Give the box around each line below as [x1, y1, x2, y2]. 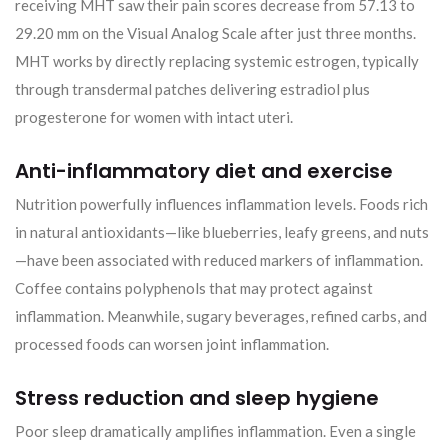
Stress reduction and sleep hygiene [15, 383, 379, 412]
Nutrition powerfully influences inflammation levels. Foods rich [15, 194, 428, 213]
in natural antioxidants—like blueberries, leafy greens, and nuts [15, 222, 429, 241]
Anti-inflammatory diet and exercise [15, 156, 393, 185]
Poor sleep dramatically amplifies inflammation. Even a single [15, 421, 416, 440]
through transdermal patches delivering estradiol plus [15, 79, 370, 98]
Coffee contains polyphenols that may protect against [15, 278, 373, 297]
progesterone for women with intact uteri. [15, 107, 293, 126]
